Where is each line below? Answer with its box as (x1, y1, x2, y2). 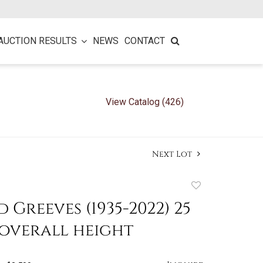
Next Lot (152, 149, 194, 160)
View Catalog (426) (105, 96, 184, 108)
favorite (189, 207, 232, 220)
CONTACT (124, 35, 165, 46)
